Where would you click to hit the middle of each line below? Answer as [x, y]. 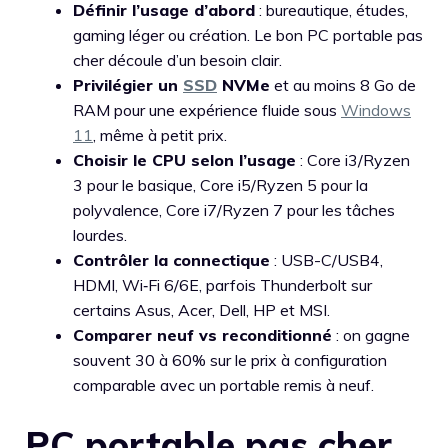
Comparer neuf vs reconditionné [202, 335]
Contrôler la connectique [171, 260]
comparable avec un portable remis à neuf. [223, 385]
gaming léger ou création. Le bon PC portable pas [248, 35]
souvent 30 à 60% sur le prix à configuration [230, 360]
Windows [376, 110]
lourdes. [100, 235]
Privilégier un [128, 85]
